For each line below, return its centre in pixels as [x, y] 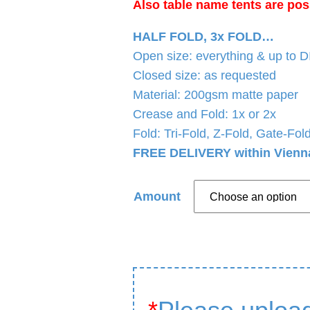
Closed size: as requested [204, 75]
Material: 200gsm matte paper [216, 94]
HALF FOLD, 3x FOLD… [203, 36]
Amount [157, 196]
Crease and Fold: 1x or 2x [204, 114]
